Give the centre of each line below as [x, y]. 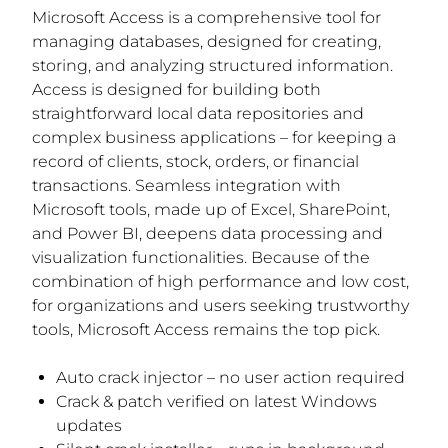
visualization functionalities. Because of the [201, 257]
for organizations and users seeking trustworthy [220, 305]
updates [89, 425]
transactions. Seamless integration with [186, 185]
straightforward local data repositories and [198, 113]
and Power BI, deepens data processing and [207, 233]
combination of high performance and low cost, [220, 281]
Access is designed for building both [176, 89]
